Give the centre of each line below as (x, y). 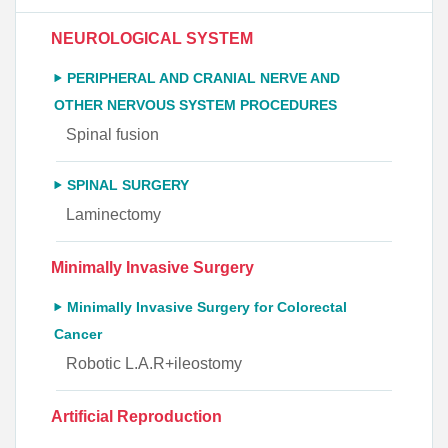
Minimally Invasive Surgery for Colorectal (207, 307)
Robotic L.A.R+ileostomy (154, 363)
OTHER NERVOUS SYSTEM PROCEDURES (195, 105)
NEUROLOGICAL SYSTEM (152, 38)
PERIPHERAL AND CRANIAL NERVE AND (203, 78)
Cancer (78, 334)
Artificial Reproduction (136, 416)
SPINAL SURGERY (128, 185)
